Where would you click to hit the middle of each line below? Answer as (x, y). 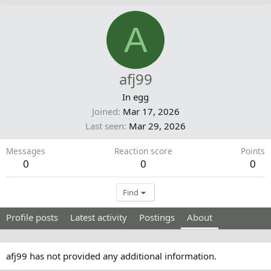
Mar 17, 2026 (151, 111)
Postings (157, 217)
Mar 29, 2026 (157, 126)
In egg (135, 97)
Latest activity (99, 217)
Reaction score (143, 151)
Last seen (105, 126)
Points (253, 151)
